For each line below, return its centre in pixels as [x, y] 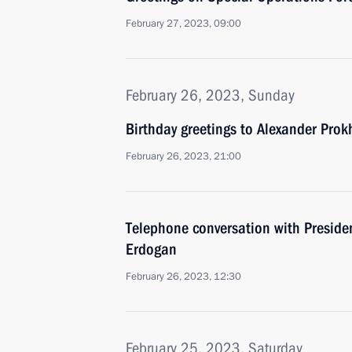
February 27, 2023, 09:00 [183, 24]
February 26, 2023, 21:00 [183, 156]
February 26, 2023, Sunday [210, 95]
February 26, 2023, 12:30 [183, 277]
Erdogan [151, 249]
